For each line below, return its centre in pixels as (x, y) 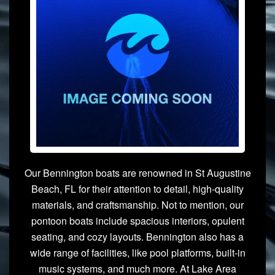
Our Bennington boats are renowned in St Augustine (137, 172)
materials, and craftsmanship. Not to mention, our (137, 204)
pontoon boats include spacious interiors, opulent (137, 220)
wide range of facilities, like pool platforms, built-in (137, 252)
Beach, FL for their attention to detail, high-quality (137, 188)
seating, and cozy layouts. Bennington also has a (137, 236)
